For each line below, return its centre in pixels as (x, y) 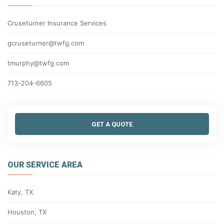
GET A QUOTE (112, 124)
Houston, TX (27, 212)
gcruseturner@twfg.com (46, 43)
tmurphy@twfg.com (38, 63)
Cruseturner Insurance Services (57, 23)
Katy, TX (20, 192)
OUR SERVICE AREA (45, 165)
